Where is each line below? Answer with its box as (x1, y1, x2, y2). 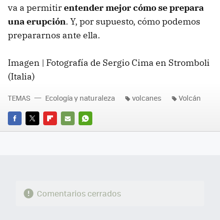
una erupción (8, 16, 66, 27)
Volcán (179, 93, 201, 103)
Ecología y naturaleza (45, 93, 115, 103)
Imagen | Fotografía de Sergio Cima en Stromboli (8, 57, 210, 68)
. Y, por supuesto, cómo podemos (66, 16, 200, 27)
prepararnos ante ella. (8, 29, 100, 41)
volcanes (132, 93, 162, 103)
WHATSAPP (79, 127, 114, 137)
